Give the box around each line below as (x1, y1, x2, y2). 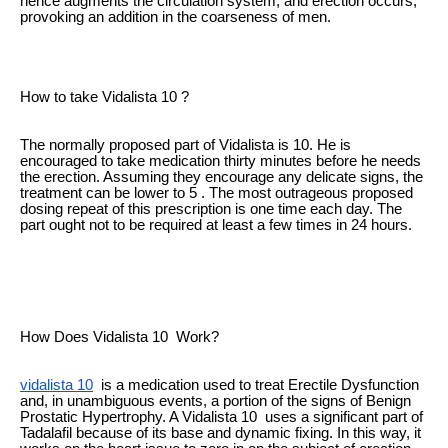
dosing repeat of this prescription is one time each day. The (20, 200, 402, 217)
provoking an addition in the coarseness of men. (20, 8, 331, 25)
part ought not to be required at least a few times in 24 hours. (20, 216, 412, 233)
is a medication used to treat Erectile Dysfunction (93, 376, 419, 393)
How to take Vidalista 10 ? (20, 88, 189, 105)
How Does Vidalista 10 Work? (20, 328, 219, 345)
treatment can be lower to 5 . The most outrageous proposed (20, 184, 413, 201)
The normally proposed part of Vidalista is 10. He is (20, 136, 351, 153)
